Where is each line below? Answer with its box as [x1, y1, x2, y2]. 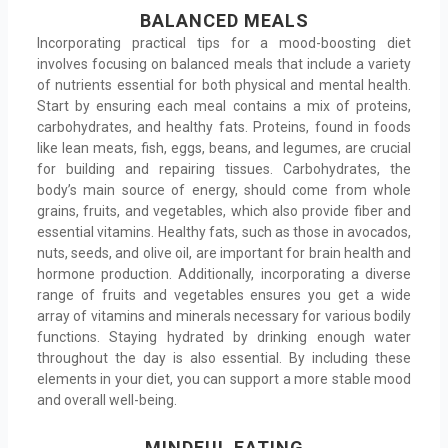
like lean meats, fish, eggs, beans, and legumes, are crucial [36, 139, 412, 156]
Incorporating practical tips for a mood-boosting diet [36, 34, 412, 51]
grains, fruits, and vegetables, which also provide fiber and [36, 202, 412, 219]
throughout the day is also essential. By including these [36, 349, 412, 366]
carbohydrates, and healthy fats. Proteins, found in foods [36, 118, 412, 135]
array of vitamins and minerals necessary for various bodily [36, 307, 412, 324]
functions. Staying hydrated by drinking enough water [36, 328, 412, 345]
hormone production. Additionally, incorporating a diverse [36, 265, 412, 282]
